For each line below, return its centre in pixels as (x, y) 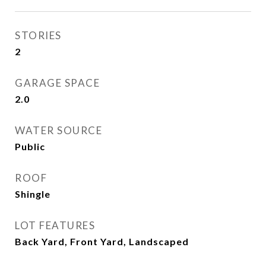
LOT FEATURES (55, 225)
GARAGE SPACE (57, 83)
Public (30, 146)
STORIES (38, 35)
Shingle (33, 194)
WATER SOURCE (58, 130)
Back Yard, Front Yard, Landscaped (102, 241)
